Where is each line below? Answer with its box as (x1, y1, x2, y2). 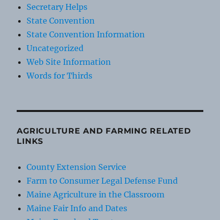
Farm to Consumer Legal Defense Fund (27, 175, 178, 186)
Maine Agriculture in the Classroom (27, 189, 165, 199)
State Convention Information (27, 29, 145, 39)
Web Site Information (27, 56, 111, 67)
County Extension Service (27, 162, 127, 172)
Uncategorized (27, 43, 84, 53)
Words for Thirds (27, 70, 93, 81)
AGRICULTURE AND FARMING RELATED (17, 126, 191, 136)
